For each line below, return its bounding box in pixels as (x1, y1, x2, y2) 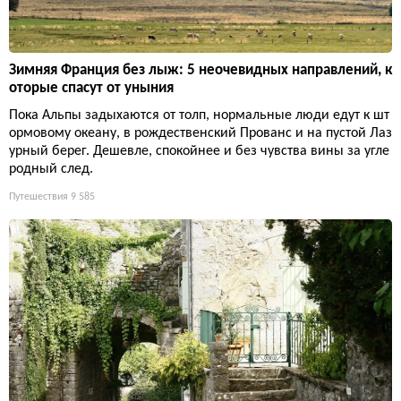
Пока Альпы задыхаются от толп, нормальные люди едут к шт (9, 107, 389, 123)
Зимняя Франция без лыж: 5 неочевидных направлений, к (9, 62, 392, 78)
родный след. (9, 161, 93, 176)
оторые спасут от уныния (9, 80, 174, 96)
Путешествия (9, 191, 68, 202)
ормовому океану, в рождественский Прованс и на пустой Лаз (9, 125, 392, 141)
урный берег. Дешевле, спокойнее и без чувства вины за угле (9, 143, 389, 158)
